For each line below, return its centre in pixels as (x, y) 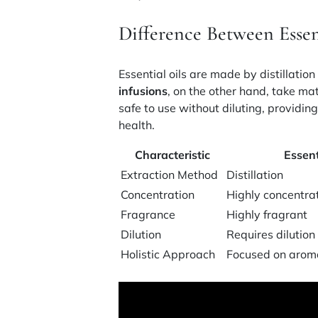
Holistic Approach (168, 254)
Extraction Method (170, 174)
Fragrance (148, 214)
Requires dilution (271, 234)
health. (137, 125)
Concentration (158, 194)
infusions (143, 91)
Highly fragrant (267, 214)
